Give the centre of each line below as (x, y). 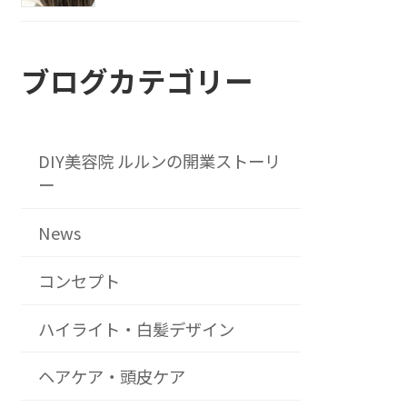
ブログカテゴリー (138, 79)
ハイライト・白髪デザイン (136, 328)
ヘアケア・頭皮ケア (111, 377)
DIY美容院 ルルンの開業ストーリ (159, 161)
